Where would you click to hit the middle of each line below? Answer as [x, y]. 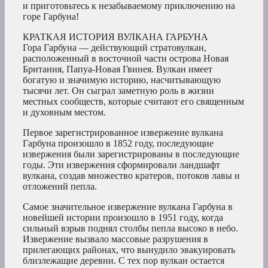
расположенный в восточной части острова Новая [126, 59]
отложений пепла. [60, 187]
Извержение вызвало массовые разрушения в [115, 239]
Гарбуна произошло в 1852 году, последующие [118, 144]
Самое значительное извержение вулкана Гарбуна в [128, 207]
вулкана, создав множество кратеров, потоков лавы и [131, 176]
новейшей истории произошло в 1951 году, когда [123, 218]
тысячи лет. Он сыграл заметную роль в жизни [118, 91]
